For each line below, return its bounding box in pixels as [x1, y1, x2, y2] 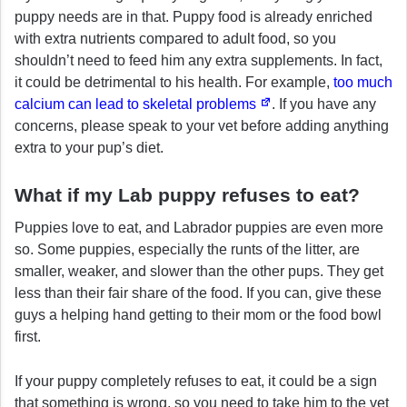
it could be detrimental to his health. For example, [15, 74, 333, 90]
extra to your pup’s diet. [15, 139, 164, 155]
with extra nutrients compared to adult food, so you [15, 30, 336, 46]
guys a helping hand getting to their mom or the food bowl [15, 307, 382, 323]
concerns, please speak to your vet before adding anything [15, 117, 389, 134]
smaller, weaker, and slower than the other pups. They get [15, 263, 383, 280]
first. [15, 329, 41, 345]
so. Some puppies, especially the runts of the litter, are [15, 242, 360, 258]
